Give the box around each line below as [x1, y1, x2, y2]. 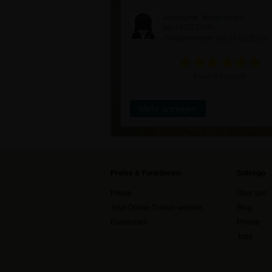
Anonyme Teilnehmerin [163, 10, 246, 23]
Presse [237, 218, 260, 226]
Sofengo [237, 169, 265, 177]
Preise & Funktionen [110, 169, 180, 177]
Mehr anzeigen [139, 104, 197, 114]
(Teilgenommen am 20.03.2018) [163, 34, 268, 42]
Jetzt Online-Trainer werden [110, 203, 202, 212]
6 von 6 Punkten [193, 72, 246, 81]
